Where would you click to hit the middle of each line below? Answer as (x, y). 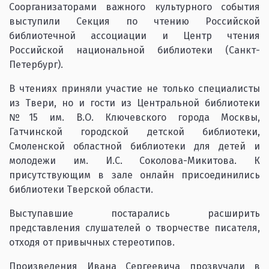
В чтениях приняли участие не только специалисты (134, 89)
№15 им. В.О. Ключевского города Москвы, (134, 117)
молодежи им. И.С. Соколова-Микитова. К (134, 161)
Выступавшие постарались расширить (134, 213)
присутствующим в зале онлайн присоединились (134, 175)
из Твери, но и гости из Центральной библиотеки (134, 103)
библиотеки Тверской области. (81, 189)
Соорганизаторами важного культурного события (134, 7)
